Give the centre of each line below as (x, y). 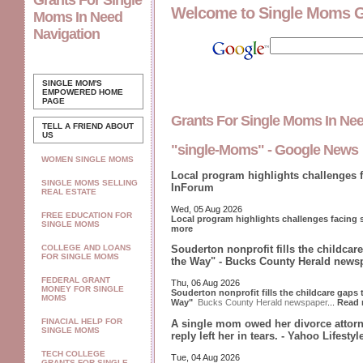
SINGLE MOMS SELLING (90, 183)
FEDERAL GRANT (76, 280)
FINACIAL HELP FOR (82, 321)
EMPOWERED (69, 92)
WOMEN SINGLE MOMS (88, 159)
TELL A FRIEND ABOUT (88, 126)
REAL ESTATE (69, 192)
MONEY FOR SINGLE (83, 289)
